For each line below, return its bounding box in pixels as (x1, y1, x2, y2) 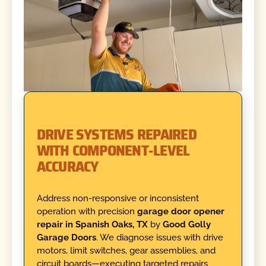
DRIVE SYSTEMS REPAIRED (36, 122, 197, 147)
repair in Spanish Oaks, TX (36, 218, 148, 230)
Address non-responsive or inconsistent (36, 192, 199, 204)
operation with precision (36, 205, 137, 217)
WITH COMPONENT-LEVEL (36, 138, 190, 163)
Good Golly (162, 218, 211, 230)
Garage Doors (36, 232, 96, 243)
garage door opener (137, 205, 224, 217)
